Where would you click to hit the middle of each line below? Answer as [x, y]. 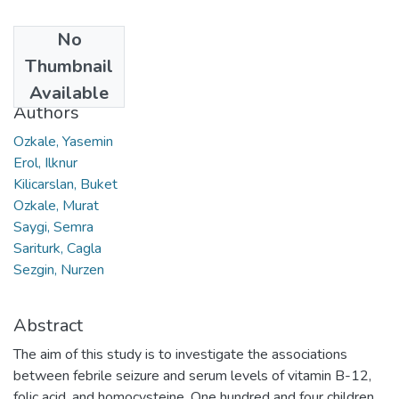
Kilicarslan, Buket [65, 184]
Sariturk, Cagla [57, 248]
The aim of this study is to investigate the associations [180, 354]
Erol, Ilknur [45, 163]
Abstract [48, 325]
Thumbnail [69, 66]
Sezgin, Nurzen [59, 269]
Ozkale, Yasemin [63, 141]
